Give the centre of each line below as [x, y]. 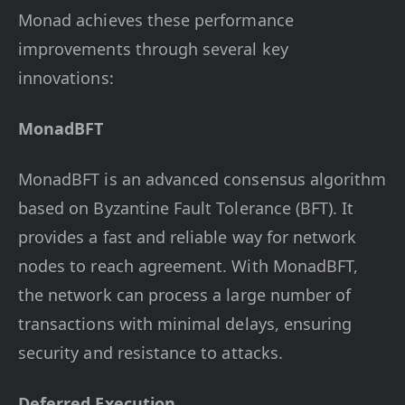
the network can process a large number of [185, 295]
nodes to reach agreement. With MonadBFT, [188, 266]
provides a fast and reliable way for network [188, 237]
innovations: [66, 78]
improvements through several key [153, 49]
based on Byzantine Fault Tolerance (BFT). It [186, 208]
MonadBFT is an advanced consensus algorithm [202, 179]
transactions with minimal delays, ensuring [185, 324]
